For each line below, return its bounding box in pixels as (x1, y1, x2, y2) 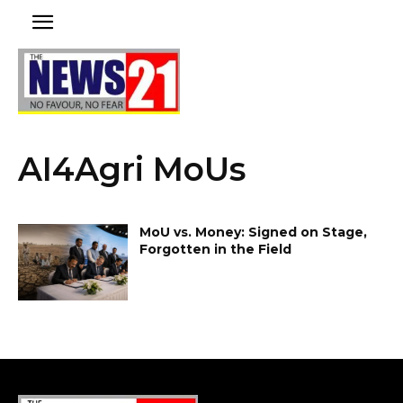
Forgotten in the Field (139, 240, 292, 257)
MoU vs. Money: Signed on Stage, (139, 223, 368, 240)
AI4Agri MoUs (18, 148, 246, 189)
